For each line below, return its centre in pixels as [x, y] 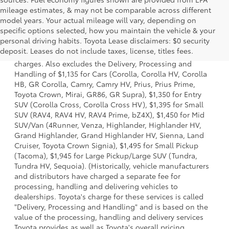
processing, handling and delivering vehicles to [96, 186]
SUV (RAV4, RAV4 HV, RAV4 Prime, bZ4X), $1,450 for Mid [109, 115]
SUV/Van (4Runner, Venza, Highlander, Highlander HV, [108, 125]
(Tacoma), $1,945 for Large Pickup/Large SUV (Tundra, [106, 156]
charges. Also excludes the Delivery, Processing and [103, 64]
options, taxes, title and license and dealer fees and [103, 53]
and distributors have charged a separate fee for [97, 176]
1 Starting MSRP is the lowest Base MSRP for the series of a [114, 33]
